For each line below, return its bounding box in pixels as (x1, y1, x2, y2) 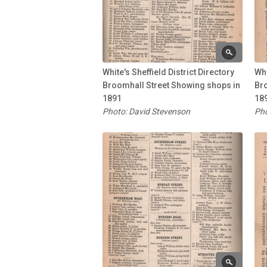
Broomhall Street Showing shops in (103, 80, 240, 90)
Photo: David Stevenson (103, 106, 190, 116)
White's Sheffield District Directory (103, 67, 234, 77)
